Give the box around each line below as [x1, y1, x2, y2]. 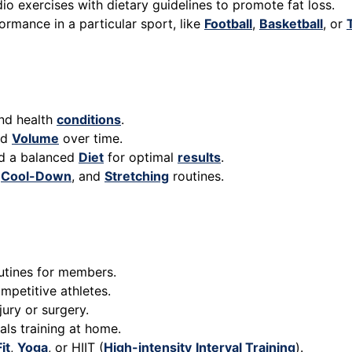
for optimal [104, 149, 178, 166]
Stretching [104, 168, 169, 185]
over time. [59, 130, 123, 147]
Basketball [259, 16, 323, 32]
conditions [57, 112, 121, 128]
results [178, 149, 221, 166]
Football [204, 16, 252, 32]
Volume [12, 130, 59, 147]
